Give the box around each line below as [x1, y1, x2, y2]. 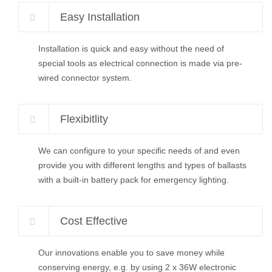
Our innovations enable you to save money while [38, 248, 225, 257]
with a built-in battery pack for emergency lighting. [38, 175, 229, 185]
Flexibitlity [60, 113, 108, 125]
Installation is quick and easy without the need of [38, 44, 224, 53]
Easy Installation [60, 11, 140, 23]
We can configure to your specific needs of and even [38, 146, 240, 155]
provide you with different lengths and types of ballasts [38, 160, 246, 170]
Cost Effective [60, 215, 127, 227]
